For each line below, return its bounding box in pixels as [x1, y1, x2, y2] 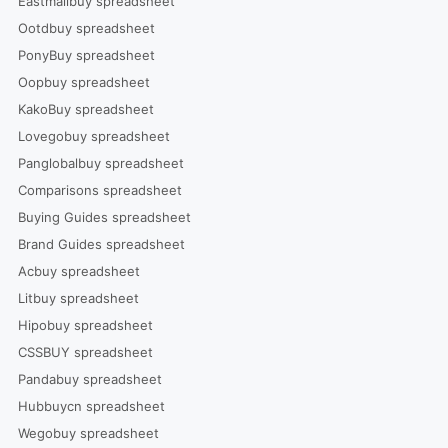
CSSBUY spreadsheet [17, 344, 153, 360]
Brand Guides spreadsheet [17, 236, 185, 252]
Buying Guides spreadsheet [17, 209, 191, 225]
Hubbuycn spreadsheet [17, 398, 165, 414]
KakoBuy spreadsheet [17, 101, 154, 117]
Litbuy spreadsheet [17, 290, 139, 306]
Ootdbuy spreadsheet [17, 20, 155, 36]
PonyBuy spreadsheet [17, 47, 155, 63]
